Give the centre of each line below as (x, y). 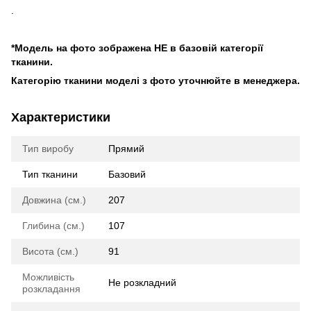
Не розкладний (142, 283)
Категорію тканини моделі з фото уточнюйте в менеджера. (155, 81)
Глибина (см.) (53, 226)
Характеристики (61, 117)
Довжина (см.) (54, 200)
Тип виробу (48, 149)
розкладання (51, 289)
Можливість (48, 277)
